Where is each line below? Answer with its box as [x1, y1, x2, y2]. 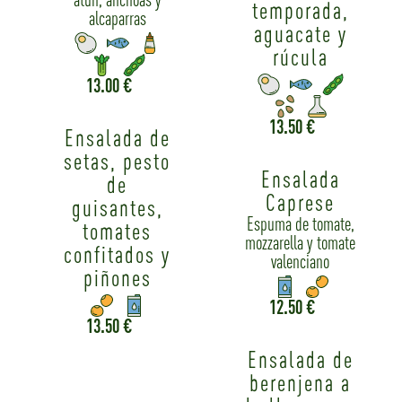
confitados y [64, 240, 171, 269]
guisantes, [71, 194, 163, 223]
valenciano [271, 250, 330, 273]
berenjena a [249, 368, 352, 397]
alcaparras [88, 6, 146, 29]
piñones [83, 264, 152, 293]
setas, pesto [64, 147, 171, 176]
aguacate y [253, 19, 347, 48]
